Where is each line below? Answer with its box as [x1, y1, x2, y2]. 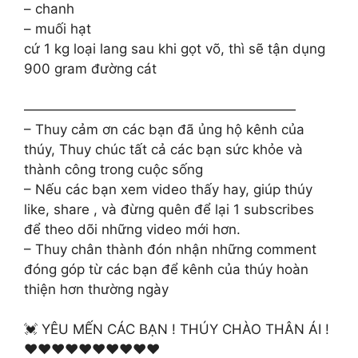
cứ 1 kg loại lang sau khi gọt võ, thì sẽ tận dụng [24, 41, 325, 57]
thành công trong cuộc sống [24, 161, 203, 177]
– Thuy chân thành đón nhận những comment [24, 241, 316, 257]
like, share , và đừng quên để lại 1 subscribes [24, 201, 314, 217]
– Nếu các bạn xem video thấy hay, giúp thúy [24, 181, 312, 197]
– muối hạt [24, 21, 91, 37]
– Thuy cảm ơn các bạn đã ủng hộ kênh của [24, 121, 304, 137]
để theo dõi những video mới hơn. [24, 221, 241, 237]
